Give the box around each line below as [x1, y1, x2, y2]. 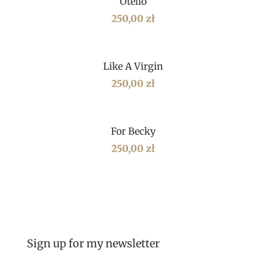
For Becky [111, 125, 156, 138]
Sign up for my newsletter [26, 237, 160, 251]
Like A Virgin [103, 60, 164, 72]
